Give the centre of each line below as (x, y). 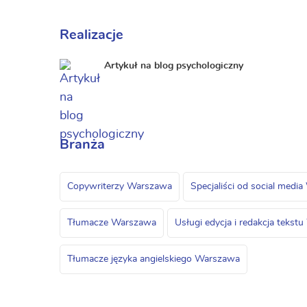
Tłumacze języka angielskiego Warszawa (153, 259)
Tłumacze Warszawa (112, 223)
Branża (82, 145)
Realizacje (91, 35)
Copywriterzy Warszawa (120, 186)
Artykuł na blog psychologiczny (174, 66)
